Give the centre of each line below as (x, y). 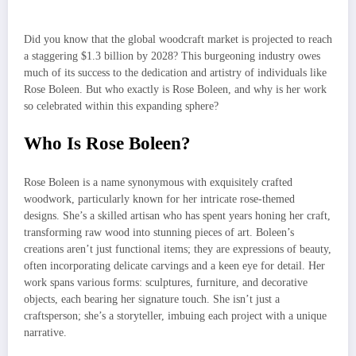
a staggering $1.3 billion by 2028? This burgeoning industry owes (172, 56)
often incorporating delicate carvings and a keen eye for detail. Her (174, 266)
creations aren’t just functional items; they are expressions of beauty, (178, 250)
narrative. (45, 333)
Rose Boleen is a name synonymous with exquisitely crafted (158, 183)
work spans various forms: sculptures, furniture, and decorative (166, 283)
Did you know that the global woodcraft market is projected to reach (178, 40)
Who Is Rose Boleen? (107, 143)
